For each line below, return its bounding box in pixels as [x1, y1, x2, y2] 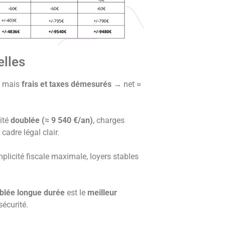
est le [65, 188, 88, 198]
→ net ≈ [111, 79, 141, 89]
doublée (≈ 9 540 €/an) [11, 116, 93, 126]
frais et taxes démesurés [22, 79, 111, 89]
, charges [93, 116, 125, 126]
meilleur [87, 188, 118, 198]
